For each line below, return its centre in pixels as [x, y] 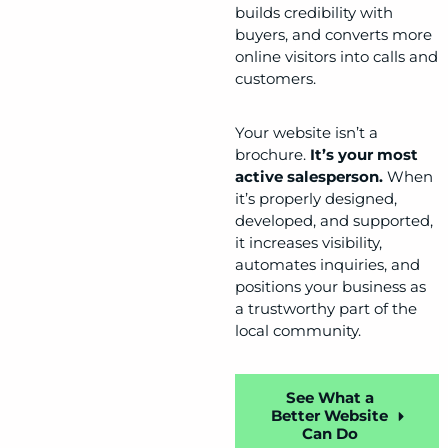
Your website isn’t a [307, 133]
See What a [329, 398]
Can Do [329, 434]
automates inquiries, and [328, 265]
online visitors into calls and [337, 57]
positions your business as [331, 287]
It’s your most [364, 155]
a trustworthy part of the [326, 309]
